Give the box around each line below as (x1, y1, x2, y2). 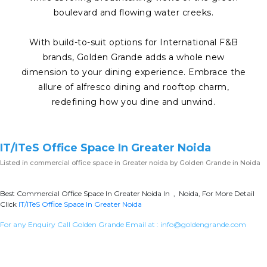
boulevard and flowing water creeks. (53, 7, 214, 18)
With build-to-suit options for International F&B (29, 36, 238, 48)
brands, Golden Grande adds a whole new (42, 51, 225, 63)
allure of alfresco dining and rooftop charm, (38, 81, 229, 92)
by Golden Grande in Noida (168, 158, 260, 167)
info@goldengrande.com (160, 219, 246, 229)
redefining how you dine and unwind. (51, 96, 216, 107)
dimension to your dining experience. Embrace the (21, 66, 246, 77)
